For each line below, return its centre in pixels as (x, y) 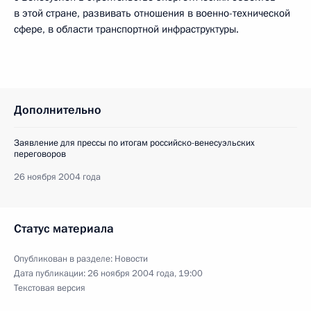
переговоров (40, 154)
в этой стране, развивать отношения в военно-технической (152, 13)
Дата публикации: (51, 273)
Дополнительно (58, 110)
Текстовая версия (50, 288)
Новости (131, 259)
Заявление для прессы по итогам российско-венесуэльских (134, 143)
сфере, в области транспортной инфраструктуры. (126, 29)
